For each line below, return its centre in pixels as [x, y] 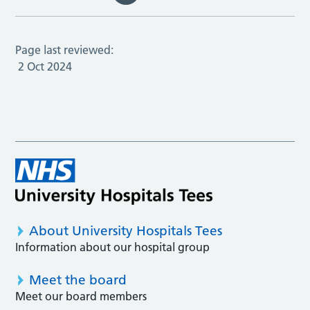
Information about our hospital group [113, 247]
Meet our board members [81, 297]
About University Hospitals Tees [126, 231]
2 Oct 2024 [45, 67]
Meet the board [78, 280]
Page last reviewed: [65, 50]
